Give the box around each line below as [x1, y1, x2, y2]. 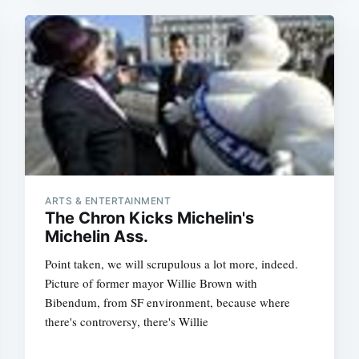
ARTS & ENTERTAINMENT [45, 195, 171, 207]
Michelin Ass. [45, 227, 149, 246]
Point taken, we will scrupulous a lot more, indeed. [45, 256, 299, 272]
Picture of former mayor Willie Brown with [45, 275, 258, 291]
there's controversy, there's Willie [45, 313, 209, 329]
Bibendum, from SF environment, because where [45, 294, 291, 310]
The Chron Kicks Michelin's [45, 208, 255, 228]
